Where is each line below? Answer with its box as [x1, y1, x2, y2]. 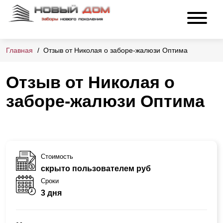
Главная [6, 46, 33, 55]
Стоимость [41, 152, 73, 160]
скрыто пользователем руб [41, 164, 151, 173]
